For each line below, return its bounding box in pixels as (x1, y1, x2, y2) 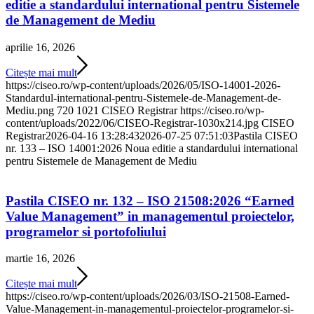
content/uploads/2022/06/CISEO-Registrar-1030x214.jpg (6, 116, 259, 129)
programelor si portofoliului (6, 224, 166, 239)
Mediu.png (6, 104, 54, 116)
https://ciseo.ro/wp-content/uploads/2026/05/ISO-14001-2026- (6, 78, 280, 91)
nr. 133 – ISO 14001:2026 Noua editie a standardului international (6, 142, 298, 154)
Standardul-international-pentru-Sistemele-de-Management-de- (6, 91, 281, 104)
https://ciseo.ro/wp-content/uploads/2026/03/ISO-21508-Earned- (6, 290, 289, 303)
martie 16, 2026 (6, 252, 75, 265)
